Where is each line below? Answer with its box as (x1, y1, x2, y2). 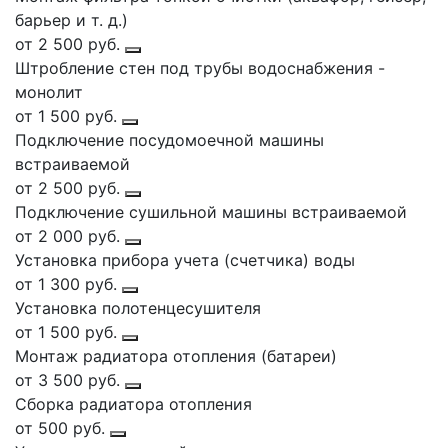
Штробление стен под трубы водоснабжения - (15, 57, 385, 78)
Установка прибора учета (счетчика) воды (15, 249, 355, 270)
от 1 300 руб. (15, 273, 122, 294)
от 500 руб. (15, 417, 110, 438)
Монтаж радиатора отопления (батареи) (15, 345, 337, 366)
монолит (15, 81, 83, 102)
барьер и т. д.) (15, 9, 128, 30)
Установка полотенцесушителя (15, 297, 261, 318)
